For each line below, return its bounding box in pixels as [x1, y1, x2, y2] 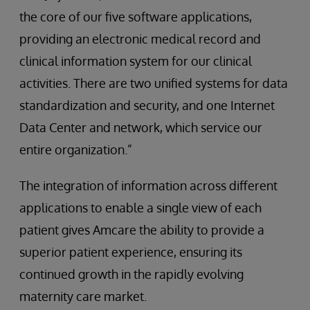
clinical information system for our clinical [19, 53, 252, 69]
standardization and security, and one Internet [19, 98, 275, 113]
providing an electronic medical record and [19, 31, 261, 46]
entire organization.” [19, 142, 132, 157]
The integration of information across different [19, 178, 277, 193]
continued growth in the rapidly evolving [19, 266, 244, 282]
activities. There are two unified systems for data [19, 75, 288, 91]
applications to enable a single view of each [19, 200, 262, 215]
